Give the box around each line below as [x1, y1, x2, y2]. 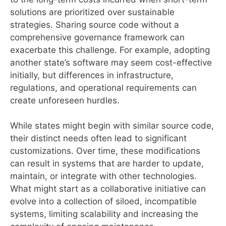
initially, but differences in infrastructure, [10, 70, 174, 80]
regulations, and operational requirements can [10, 82, 197, 93]
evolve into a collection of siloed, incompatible [10, 196, 197, 207]
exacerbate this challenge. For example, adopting [10, 44, 210, 55]
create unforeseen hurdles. [10, 95, 120, 105]
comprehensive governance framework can [10, 32, 185, 42]
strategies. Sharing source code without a [10, 19, 179, 30]
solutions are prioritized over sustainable [10, 7, 175, 17]
